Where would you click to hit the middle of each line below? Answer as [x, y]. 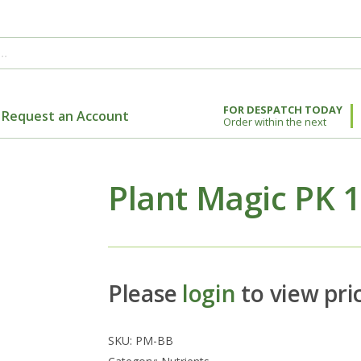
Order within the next [275, 121]
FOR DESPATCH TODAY [283, 109]
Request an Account [65, 116]
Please [145, 293]
